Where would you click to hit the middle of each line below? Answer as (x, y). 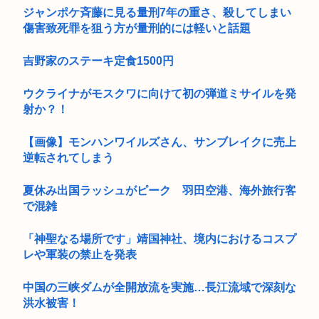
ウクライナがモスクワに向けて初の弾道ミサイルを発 (159, 93)
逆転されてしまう (68, 157)
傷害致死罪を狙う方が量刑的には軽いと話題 (137, 28)
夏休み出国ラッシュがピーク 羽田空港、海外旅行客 (159, 190)
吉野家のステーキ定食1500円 (98, 61)
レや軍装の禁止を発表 (80, 254)
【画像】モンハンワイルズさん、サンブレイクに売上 (159, 142)
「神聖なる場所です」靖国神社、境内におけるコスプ (159, 239)
